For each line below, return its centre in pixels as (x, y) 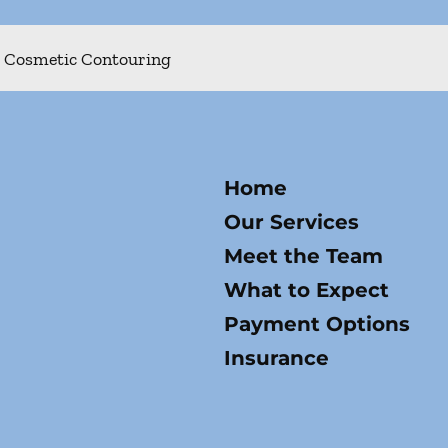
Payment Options (317, 324)
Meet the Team (303, 256)
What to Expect (306, 290)
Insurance (276, 358)
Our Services (291, 222)
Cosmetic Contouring (87, 59)
